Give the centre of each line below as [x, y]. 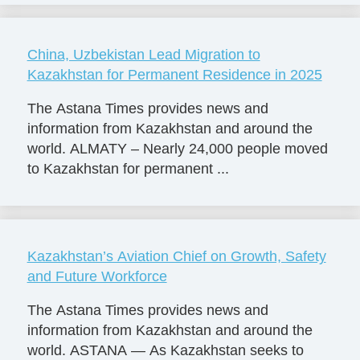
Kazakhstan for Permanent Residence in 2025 [174, 75]
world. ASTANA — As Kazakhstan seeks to [165, 350]
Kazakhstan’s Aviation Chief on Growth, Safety [176, 256]
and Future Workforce [97, 276]
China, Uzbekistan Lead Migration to [143, 55]
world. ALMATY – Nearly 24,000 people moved [177, 148]
